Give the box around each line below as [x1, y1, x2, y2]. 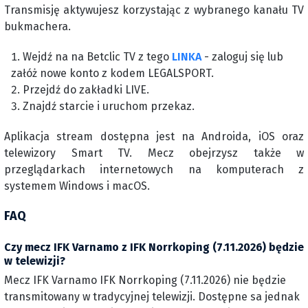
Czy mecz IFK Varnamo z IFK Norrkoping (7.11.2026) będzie [4, 241, 304, 254]
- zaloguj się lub [201, 50, 283, 63]
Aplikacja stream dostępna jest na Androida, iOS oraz [4, 130, 304, 143]
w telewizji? [4, 254, 65, 267]
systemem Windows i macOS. [4, 179, 150, 192]
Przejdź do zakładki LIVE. [23, 83, 149, 96]
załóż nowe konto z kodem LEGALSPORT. [11, 67, 214, 80]
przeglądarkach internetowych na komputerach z [4, 163, 304, 176]
